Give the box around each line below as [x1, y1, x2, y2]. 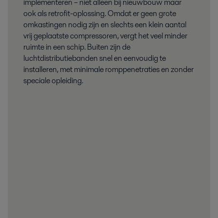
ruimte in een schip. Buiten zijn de [23, 41, 130, 53]
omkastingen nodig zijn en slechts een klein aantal [23, 19, 186, 31]
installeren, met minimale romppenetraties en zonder [23, 64, 194, 75]
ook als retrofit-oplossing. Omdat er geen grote [23, 8, 176, 19]
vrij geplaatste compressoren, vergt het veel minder [23, 30, 187, 42]
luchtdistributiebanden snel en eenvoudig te [23, 53, 166, 64]
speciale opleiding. [23, 75, 83, 87]
